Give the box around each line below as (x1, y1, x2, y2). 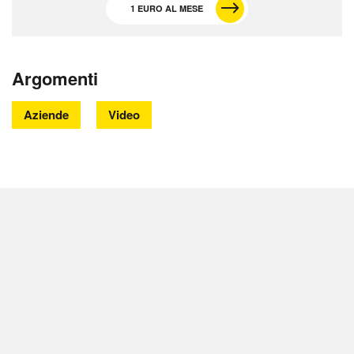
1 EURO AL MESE (130, 2, 203, 15)
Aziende (24, 106, 69, 124)
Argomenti (12, 66, 98, 92)
